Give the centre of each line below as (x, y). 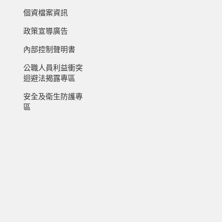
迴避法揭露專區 (49, 78)
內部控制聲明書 (49, 50)
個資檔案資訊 (45, 13)
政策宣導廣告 (45, 31)
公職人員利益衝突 (53, 68)
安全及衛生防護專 (53, 97)
